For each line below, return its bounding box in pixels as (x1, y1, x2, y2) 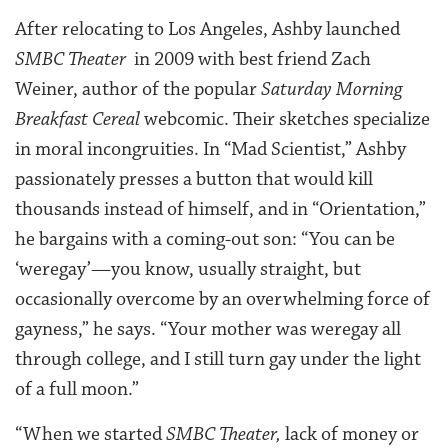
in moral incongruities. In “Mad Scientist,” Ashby (15, 136, 406, 161)
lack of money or (281, 421, 419, 446)
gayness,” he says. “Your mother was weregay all (15, 316, 401, 341)
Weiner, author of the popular (15, 76, 261, 101)
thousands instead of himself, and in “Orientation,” (15, 196, 426, 221)
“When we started (15, 421, 166, 446)
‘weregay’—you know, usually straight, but (15, 256, 361, 281)
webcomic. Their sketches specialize (140, 106, 430, 131)
